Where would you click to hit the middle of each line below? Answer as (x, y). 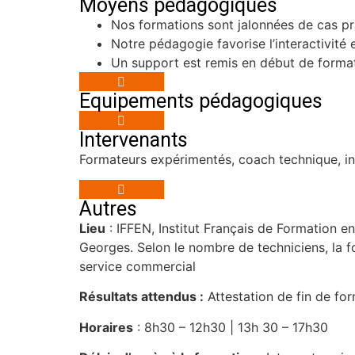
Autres (108, 209)
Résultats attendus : (141, 297)
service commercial (137, 267)
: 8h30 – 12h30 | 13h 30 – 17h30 (231, 327)
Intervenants (134, 139)
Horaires (106, 327)
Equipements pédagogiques (201, 101)
